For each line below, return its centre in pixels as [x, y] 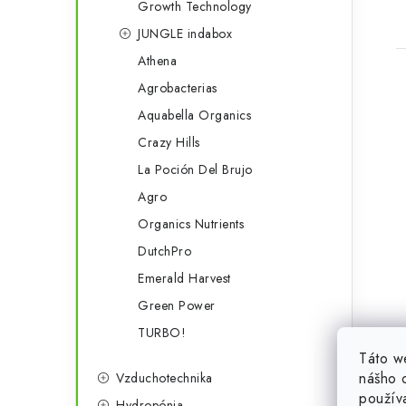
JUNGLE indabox [185, 34]
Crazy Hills [169, 142]
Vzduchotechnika [164, 378]
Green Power [177, 305]
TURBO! [162, 333]
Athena [157, 61]
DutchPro [164, 251]
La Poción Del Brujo [195, 169]
